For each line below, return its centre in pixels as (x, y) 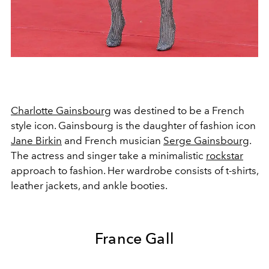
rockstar (225, 156)
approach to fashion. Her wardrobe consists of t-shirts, (134, 171)
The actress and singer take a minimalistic (108, 156)
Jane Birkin (36, 141)
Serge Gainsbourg (206, 141)
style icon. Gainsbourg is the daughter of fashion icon (133, 126)
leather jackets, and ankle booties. (89, 186)
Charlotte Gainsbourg (61, 111)
